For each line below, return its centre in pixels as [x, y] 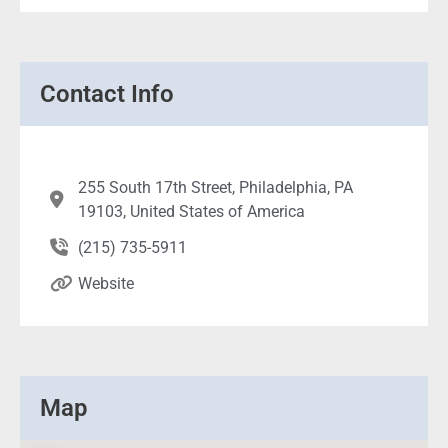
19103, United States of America [191, 212]
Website [105, 284]
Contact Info [107, 94]
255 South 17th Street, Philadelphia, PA [215, 188]
